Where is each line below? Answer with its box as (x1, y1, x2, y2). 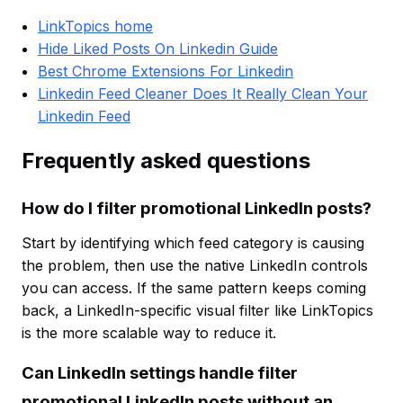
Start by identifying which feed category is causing (22, 234, 364, 253)
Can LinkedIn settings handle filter (22, 363, 298, 384)
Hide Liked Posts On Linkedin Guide (38, 40, 278, 58)
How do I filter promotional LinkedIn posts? (22, 198, 372, 219)
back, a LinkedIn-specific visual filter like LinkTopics (22, 301, 373, 320)
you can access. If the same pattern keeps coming (22, 279, 366, 298)
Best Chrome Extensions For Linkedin (38, 62, 293, 81)
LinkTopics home (38, 17, 153, 36)
